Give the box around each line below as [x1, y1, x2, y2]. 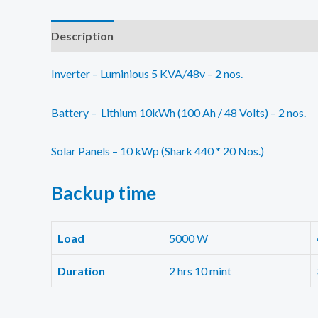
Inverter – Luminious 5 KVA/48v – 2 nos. [51, 67, 243, 80]
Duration [57, 263, 105, 278]
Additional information [125, 29, 246, 43]
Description [51, 29, 114, 43]
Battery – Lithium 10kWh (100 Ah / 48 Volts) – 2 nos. [51, 105, 306, 119]
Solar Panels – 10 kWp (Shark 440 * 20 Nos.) [51, 144, 264, 158]
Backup [51, 181, 114, 204]
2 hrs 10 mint [169, 263, 231, 278]
